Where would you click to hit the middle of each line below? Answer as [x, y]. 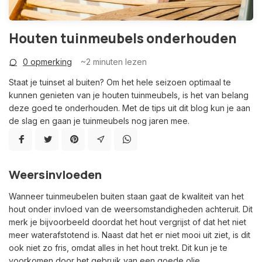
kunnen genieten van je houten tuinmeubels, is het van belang [129, 95]
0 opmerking [47, 62]
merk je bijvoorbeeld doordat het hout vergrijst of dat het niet [127, 222]
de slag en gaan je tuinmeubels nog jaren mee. [99, 121]
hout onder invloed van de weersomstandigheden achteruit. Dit [131, 209]
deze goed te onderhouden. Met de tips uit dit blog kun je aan [130, 108]
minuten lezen [119, 62]
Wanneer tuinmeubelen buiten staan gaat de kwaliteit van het [126, 196]
